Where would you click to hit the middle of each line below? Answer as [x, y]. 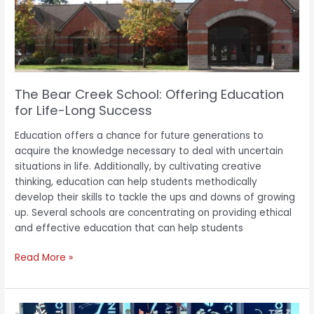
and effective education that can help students [129, 228]
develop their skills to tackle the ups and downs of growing [155, 197]
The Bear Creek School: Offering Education [150, 95]
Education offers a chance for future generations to [139, 135]
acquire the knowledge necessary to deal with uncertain [149, 151]
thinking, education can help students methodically [136, 182]
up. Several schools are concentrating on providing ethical [153, 212]
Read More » [44, 258]
